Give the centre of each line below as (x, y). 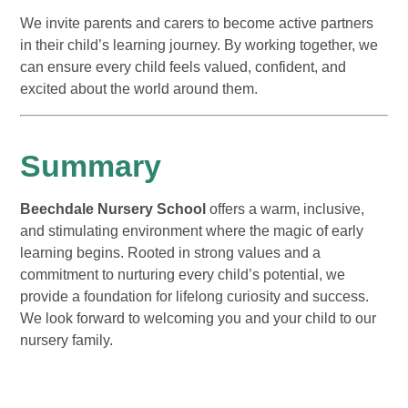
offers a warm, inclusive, (286, 209)
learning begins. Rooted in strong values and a (171, 253)
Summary (91, 166)
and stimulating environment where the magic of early (192, 231)
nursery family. (67, 341)
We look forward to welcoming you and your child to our (199, 319)
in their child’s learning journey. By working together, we (199, 46)
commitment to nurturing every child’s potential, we (183, 275)
